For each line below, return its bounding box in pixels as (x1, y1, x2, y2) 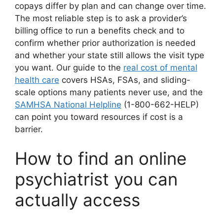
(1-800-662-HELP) (121, 99, 199, 110)
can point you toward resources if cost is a (15, 111, 183, 122)
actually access (15, 189, 140, 211)
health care (15, 74, 59, 85)
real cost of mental (123, 62, 197, 73)
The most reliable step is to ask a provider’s (15, 13, 187, 23)
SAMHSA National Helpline (15, 99, 121, 110)
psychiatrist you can (15, 169, 178, 190)
